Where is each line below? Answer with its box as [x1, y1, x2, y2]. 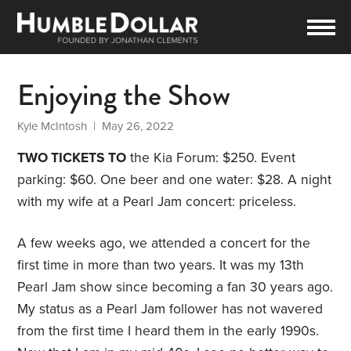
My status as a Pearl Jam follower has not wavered [17, 301, 324, 318]
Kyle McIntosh [17, 119, 88, 134]
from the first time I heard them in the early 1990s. [17, 323, 320, 340]
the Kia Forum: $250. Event [126, 150, 296, 167]
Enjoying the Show [17, 74, 231, 118]
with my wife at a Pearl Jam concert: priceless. [17, 194, 297, 211]
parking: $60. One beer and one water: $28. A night [17, 172, 332, 189]
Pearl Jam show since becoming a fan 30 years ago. [17, 279, 334, 296]
